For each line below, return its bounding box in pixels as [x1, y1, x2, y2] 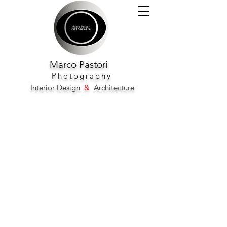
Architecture [90, 83, 134, 92]
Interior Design [30, 83, 84, 92]
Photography [48, 71, 112, 81]
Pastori [79, 59, 108, 70]
